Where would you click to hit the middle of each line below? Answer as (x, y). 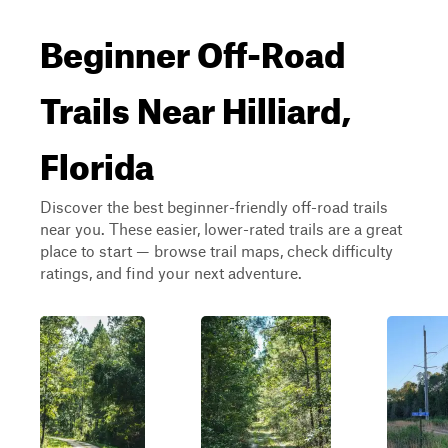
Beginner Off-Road (192, 48)
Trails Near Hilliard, (195, 104)
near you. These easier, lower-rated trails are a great (221, 228)
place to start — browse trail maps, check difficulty (216, 250)
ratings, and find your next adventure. (171, 272)
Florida (97, 160)
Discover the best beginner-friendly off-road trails (214, 206)
